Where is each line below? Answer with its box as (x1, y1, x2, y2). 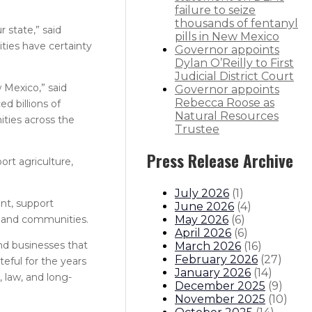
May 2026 (175, 212, 228, 226)
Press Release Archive (147, 149, 293, 173)
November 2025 (175, 292, 265, 306)
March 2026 (175, 239, 241, 253)
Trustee (175, 123, 219, 136)
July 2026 (175, 186, 229, 200)
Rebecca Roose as (175, 96, 274, 110)
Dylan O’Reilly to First (175, 56, 294, 70)
